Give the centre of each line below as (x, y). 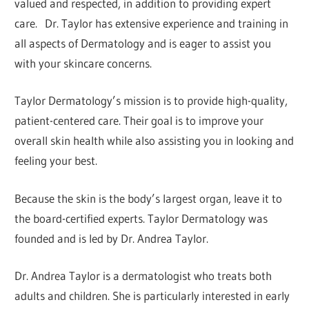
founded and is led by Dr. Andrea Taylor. (112, 238)
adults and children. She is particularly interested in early (152, 296)
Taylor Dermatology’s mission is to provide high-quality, (151, 101)
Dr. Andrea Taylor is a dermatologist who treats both (143, 276)
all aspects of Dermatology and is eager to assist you (143, 43)
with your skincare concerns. (83, 63)
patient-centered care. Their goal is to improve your (139, 121)
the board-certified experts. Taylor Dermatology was (141, 218)
